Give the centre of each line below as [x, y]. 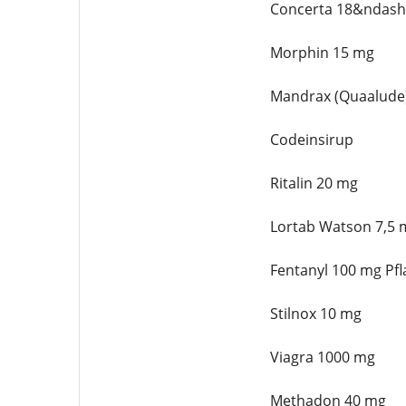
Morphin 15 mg [322, 53]
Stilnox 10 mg [315, 314]
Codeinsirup [311, 140]
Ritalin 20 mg [314, 183]
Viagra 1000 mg [322, 357]
